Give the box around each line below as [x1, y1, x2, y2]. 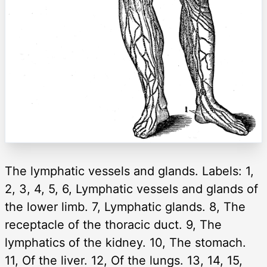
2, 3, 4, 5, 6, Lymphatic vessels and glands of [5, 181, 258, 196]
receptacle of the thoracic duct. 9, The [5, 217, 222, 232]
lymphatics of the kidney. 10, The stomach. [5, 235, 246, 250]
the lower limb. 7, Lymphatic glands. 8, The [5, 199, 246, 214]
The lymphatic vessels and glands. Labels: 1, [5, 163, 254, 178]
